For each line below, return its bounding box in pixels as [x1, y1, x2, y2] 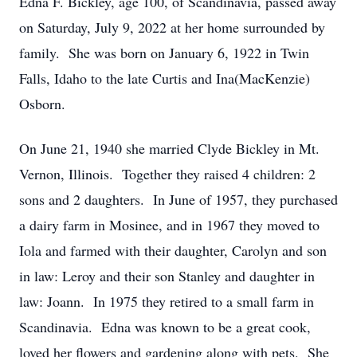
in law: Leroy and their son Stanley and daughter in [19, 266, 315, 285]
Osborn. [19, 94, 65, 113]
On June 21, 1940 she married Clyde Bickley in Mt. [19, 139, 320, 158]
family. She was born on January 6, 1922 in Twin [19, 43, 309, 62]
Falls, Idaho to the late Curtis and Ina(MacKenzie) [19, 69, 310, 88]
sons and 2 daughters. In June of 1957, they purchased [19, 190, 338, 209]
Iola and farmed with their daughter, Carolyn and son [19, 241, 327, 260]
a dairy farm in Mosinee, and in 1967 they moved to [19, 215, 320, 234]
